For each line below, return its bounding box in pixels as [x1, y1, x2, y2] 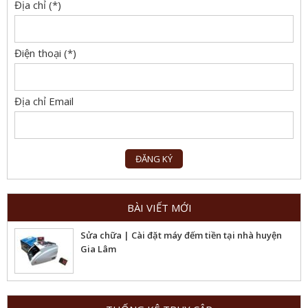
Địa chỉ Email [14, 94, 74, 108]
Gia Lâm [80, 243, 116, 255]
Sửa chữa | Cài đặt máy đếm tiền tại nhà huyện [80, 229, 282, 241]
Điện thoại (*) [14, 46, 76, 60]
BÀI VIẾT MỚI [126, 201, 192, 214]
